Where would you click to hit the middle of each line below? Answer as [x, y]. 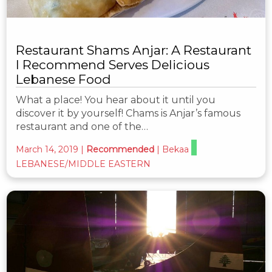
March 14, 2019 [47, 150]
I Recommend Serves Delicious [113, 65]
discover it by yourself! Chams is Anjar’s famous [128, 114]
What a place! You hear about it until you [116, 100]
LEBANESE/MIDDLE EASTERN [83, 164]
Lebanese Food [63, 80]
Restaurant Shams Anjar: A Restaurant [134, 50]
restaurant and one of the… [82, 127]
